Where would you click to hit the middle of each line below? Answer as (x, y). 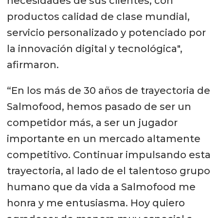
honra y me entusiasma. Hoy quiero (96, 203)
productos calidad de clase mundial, (98, 16)
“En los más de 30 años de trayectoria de (108, 90)
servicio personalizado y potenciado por (106, 32)
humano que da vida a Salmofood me (101, 187)
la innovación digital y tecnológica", (94, 48)
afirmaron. (33, 64)
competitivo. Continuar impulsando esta (109, 154)
